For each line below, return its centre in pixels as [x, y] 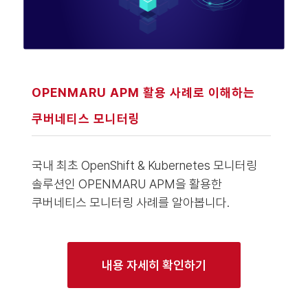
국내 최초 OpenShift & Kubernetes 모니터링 [144, 165]
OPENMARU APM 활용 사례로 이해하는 [143, 92]
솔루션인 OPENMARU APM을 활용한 [126, 184]
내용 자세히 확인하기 [154, 265]
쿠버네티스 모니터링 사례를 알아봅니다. [130, 202]
